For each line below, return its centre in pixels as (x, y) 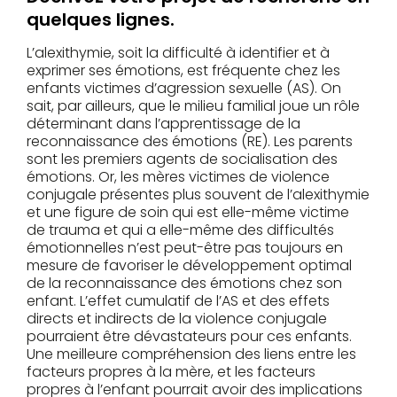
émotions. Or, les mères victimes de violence (178, 177)
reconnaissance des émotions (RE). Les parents (190, 142)
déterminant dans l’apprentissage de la (163, 124)
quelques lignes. (101, 20)
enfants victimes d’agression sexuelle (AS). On (184, 89)
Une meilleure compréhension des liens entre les (191, 354)
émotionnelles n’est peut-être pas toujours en (185, 248)
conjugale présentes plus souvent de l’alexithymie (198, 195)
